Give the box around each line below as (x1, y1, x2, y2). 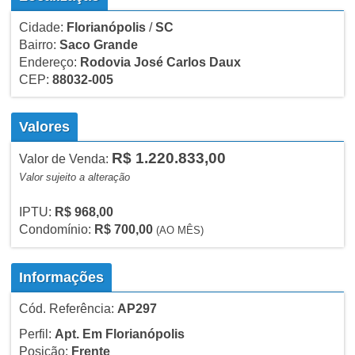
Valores (18, 119, 70, 136)
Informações (18, 269, 104, 286)
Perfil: (18, 327, 55, 342)
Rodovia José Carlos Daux (79, 55, 241, 70)
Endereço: (18, 55, 80, 70)
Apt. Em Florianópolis (54, 327, 185, 342)
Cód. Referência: (18, 302, 117, 316)
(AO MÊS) (155, 224, 204, 237)
